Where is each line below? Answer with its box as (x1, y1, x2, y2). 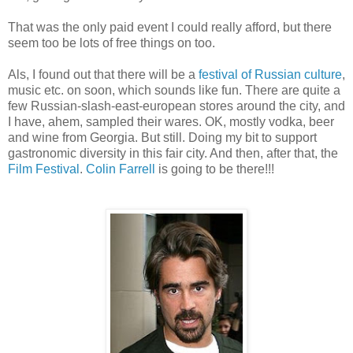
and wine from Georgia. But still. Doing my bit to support (8, 130, 317, 144)
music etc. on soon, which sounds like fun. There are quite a (8, 83, 340, 97)
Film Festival (8, 162, 80, 176)
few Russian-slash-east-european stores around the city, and (8, 98, 345, 113)
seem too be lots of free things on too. (8, 35, 215, 50)
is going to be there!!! (158, 162, 274, 176)
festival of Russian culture (199, 67, 342, 81)
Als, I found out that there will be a (8, 67, 199, 81)
